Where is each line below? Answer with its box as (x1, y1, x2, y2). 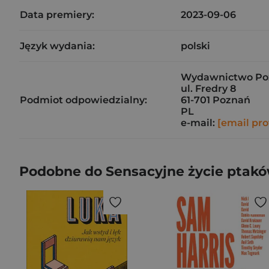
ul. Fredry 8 (181, 82, 236, 94)
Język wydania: (20, 40, 95, 52)
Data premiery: (20, 8, 94, 20)
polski (181, 40, 210, 52)
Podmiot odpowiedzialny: (20, 94, 147, 106)
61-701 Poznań (181, 94, 250, 106)
